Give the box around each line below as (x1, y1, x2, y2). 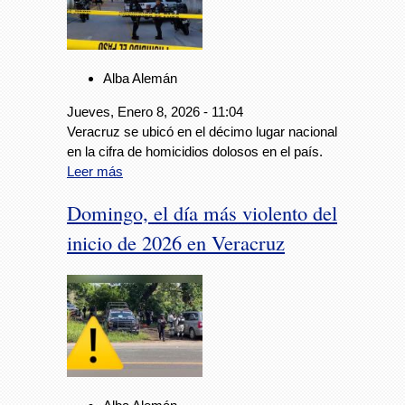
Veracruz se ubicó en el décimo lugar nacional (67, 123, 337, 139)
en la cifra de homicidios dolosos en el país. (67, 143, 323, 159)
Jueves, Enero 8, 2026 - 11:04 (67, 103, 243, 119)
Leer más (67, 163, 123, 179)
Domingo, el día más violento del (67, 199, 337, 227)
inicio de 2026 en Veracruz (67, 229, 285, 257)
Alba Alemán (103, 70, 177, 86)
